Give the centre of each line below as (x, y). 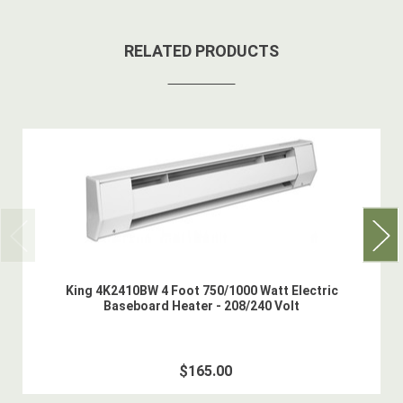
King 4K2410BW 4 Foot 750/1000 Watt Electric (201, 291)
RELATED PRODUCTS (201, 51)
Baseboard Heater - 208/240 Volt (201, 306)
